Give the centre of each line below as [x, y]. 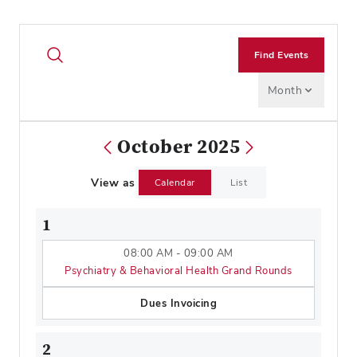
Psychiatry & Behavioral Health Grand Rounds [178, 271]
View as [113, 182]
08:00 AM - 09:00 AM [178, 253]
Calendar [175, 182]
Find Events [281, 55]
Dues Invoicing [178, 303]
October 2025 [178, 147]
